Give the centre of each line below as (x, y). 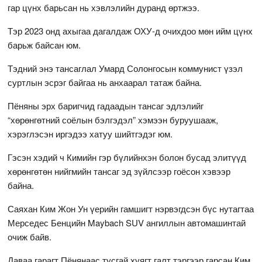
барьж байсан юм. (44, 44)
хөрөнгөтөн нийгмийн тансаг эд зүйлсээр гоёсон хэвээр (119, 171)
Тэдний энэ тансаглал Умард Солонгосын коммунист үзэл (125, 68)
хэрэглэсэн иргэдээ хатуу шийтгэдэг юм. (90, 133)
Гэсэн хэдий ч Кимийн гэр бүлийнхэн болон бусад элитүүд (127, 157)
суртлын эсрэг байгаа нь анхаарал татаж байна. (105, 82)
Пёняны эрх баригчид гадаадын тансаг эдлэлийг (106, 105)
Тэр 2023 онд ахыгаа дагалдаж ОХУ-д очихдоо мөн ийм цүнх (130, 30)
